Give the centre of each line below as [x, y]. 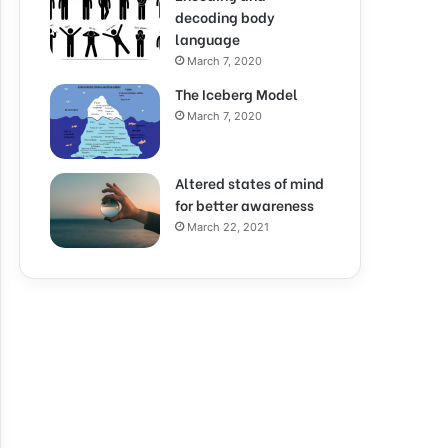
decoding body [225, 16]
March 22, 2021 [228, 227]
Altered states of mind [249, 182]
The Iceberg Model [236, 93]
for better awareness [244, 204]
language [207, 38]
